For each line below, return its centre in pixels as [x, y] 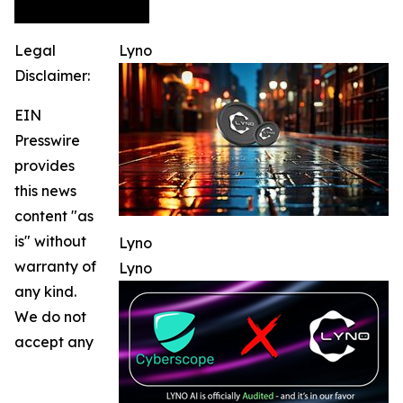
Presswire [47, 140]
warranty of [55, 266]
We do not [50, 316]
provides [45, 165]
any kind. [45, 291]
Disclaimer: [52, 75]
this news [45, 190]
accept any [54, 341]
